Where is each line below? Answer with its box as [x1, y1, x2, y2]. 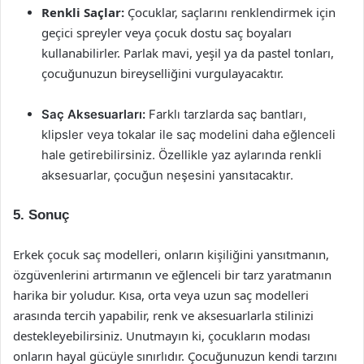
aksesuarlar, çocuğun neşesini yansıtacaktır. [41, 167, 293, 183]
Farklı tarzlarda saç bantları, [145, 106, 306, 122]
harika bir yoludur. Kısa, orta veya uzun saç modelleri [13, 287, 309, 303]
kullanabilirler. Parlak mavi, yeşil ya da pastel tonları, [41, 45, 334, 61]
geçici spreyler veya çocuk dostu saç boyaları [41, 24, 292, 41]
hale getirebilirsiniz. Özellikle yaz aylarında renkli [41, 147, 322, 162]
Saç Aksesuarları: [41, 106, 145, 122]
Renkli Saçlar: [41, 4, 124, 20]
